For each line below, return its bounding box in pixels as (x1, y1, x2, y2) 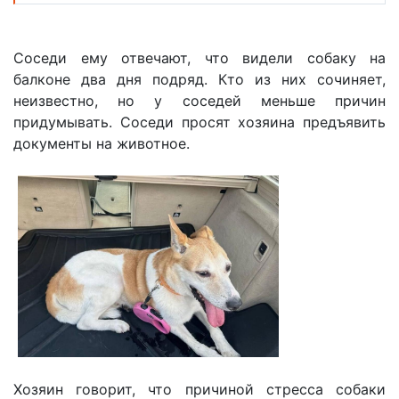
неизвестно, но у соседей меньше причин (13, 92, 386, 110)
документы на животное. (13, 134, 190, 153)
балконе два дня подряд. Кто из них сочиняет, (13, 70, 386, 89)
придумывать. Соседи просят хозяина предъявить (13, 113, 386, 132)
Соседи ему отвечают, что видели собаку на (13, 49, 386, 68)
